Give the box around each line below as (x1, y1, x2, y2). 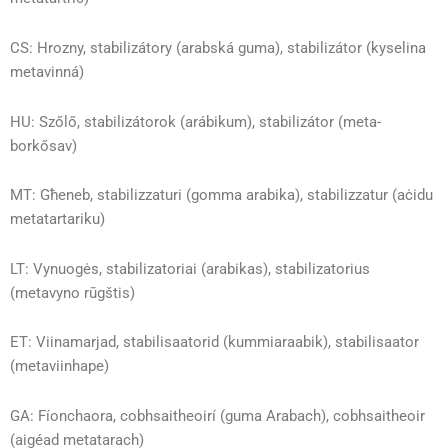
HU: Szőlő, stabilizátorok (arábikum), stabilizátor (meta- (10, 112, 381, 131)
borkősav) (10, 136, 77, 155)
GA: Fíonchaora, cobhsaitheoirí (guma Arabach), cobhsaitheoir (10, 406, 425, 425)
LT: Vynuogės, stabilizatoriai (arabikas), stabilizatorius (10, 259, 370, 278)
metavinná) (10, 63, 84, 81)
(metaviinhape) (10, 357, 109, 376)
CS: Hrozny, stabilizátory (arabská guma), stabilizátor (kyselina (10, 39, 426, 57)
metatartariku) (10, 210, 105, 229)
